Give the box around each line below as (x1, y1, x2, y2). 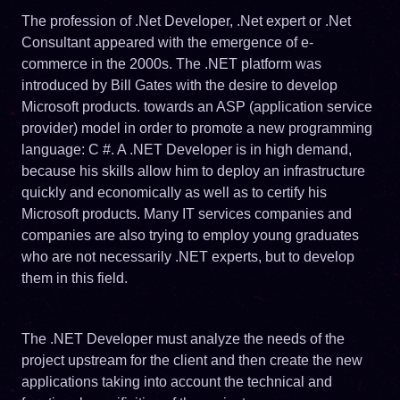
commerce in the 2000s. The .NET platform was (21, 55, 321, 71)
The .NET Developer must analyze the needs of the (21, 330, 345, 346)
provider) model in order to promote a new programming (21, 120, 372, 136)
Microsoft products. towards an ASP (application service (21, 98, 372, 114)
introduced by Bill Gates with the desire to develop (21, 77, 337, 93)
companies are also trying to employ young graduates (21, 227, 359, 243)
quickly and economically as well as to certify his (21, 184, 327, 200)
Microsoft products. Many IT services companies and (21, 205, 352, 221)
